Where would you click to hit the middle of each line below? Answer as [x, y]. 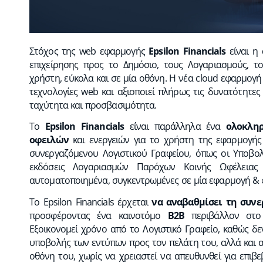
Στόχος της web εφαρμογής [89, 51]
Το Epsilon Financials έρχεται [91, 202]
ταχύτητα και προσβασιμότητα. [93, 105]
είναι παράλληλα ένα [175, 127]
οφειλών [49, 140]
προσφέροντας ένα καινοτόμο [99, 215]
